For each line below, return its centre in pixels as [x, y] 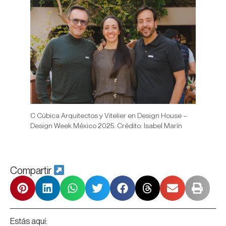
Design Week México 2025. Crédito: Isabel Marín [106, 125]
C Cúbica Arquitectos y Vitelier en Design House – [109, 115]
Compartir [32, 171]
